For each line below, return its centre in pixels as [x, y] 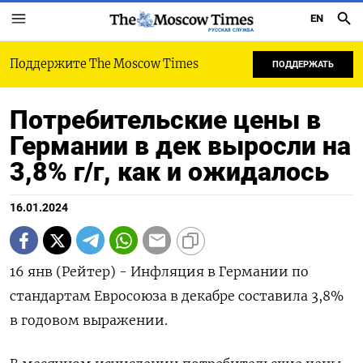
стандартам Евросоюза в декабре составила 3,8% [177, 296]
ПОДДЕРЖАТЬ [303, 64]
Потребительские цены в [165, 120]
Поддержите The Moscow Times [104, 64]
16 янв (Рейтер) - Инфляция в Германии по [159, 271]
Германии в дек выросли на [180, 146]
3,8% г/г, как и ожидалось [169, 172]
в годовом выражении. [89, 320]
